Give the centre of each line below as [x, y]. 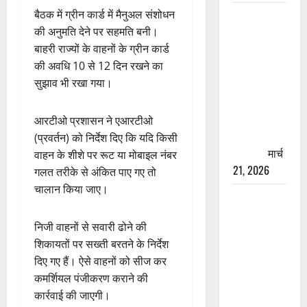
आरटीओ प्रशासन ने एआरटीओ [94, 121]
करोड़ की [251, 67]
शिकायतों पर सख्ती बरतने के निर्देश [101, 244]
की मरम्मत [252, 33]
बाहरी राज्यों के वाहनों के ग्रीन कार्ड [102, 49]
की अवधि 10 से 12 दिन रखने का [99, 66]
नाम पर [246, 231]
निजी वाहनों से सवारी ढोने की [90, 227]
